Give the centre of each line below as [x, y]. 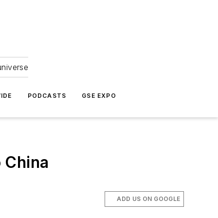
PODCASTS [47, 96]
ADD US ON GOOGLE [149, 199]
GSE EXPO [99, 96]
